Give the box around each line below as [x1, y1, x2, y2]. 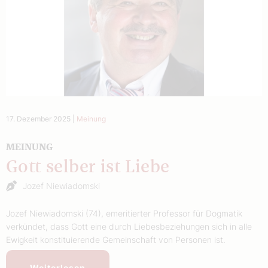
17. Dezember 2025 [6, 114, 71, 123]
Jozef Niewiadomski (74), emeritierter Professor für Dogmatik [6, 208, 242, 218]
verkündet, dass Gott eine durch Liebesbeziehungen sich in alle [6, 221, 252, 232]
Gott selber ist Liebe [6, 158, 170, 176]
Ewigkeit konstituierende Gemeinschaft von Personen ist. [6, 234, 226, 245]
